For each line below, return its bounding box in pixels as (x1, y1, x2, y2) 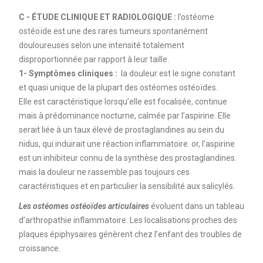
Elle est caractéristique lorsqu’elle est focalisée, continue (18, 96, 227, 106)
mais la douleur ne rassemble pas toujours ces (18, 167, 190, 177)
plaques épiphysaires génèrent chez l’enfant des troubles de (18, 229, 242, 239)
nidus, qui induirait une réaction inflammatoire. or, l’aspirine (18, 139, 235, 149)
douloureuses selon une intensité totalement (18, 40, 184, 50)
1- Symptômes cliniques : (18, 68, 119, 78)
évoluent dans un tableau (149, 201, 244, 211)
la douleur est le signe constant (119, 68, 235, 78)
